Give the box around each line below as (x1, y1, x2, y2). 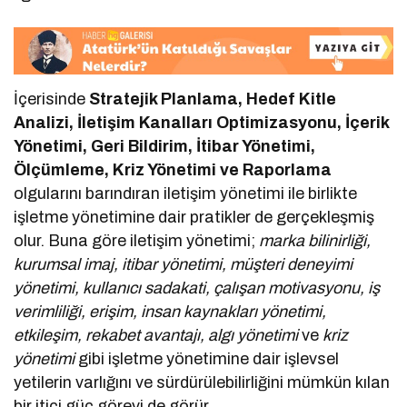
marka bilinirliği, (259, 232, 372, 251)
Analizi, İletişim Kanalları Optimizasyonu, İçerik (14, 114, 390, 133)
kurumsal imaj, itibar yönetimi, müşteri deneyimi (14, 255, 353, 274)
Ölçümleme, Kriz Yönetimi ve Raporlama (14, 161, 333, 180)
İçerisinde (14, 90, 90, 109)
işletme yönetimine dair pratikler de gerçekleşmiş (14, 208, 375, 227)
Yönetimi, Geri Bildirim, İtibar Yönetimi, (14, 137, 316, 156)
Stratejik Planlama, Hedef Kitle (89, 90, 337, 109)
